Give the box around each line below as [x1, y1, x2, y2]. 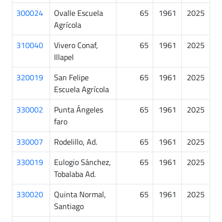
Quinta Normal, [54, 188, 106, 200]
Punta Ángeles [54, 103, 103, 115]
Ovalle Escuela [54, 6, 103, 19]
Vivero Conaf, [54, 39, 98, 51]
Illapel [54, 51, 74, 63]
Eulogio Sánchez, [54, 156, 111, 168]
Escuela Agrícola [54, 83, 109, 95]
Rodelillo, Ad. [54, 135, 97, 148]
